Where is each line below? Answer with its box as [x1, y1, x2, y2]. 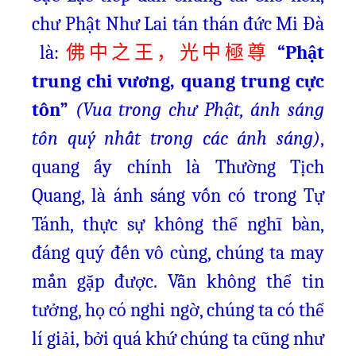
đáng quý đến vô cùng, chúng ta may [32, 242, 324, 264]
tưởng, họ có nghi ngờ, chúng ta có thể [32, 299, 324, 321]
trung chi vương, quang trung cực [32, 70, 324, 92]
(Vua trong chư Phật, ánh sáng [75, 99, 325, 121]
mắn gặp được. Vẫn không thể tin [32, 270, 324, 292]
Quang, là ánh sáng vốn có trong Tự [32, 184, 324, 207]
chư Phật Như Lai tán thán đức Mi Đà [32, 13, 324, 35]
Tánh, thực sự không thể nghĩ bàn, [32, 213, 324, 235]
